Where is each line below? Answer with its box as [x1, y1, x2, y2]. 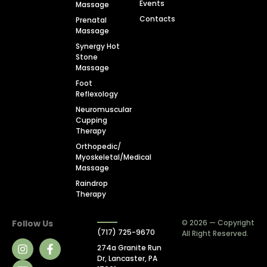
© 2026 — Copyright [182, 217, 255, 228]
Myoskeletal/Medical [76, 151, 151, 162]
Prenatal [76, 14, 107, 25]
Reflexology [76, 88, 118, 99]
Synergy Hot [76, 41, 120, 51]
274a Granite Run [97, 242, 162, 253]
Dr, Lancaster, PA [97, 253, 157, 263]
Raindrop [76, 178, 108, 188]
